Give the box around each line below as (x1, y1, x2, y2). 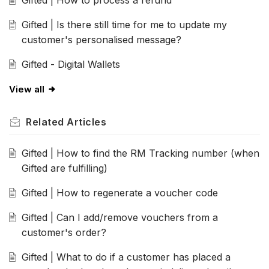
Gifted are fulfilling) (21, 162, 107, 175)
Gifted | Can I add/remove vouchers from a (21, 211, 218, 224)
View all (9, 83, 44, 95)
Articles (67, 116, 106, 128)
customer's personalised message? (21, 34, 181, 46)
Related (26, 116, 67, 128)
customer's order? (21, 226, 106, 239)
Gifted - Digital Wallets (21, 58, 120, 71)
